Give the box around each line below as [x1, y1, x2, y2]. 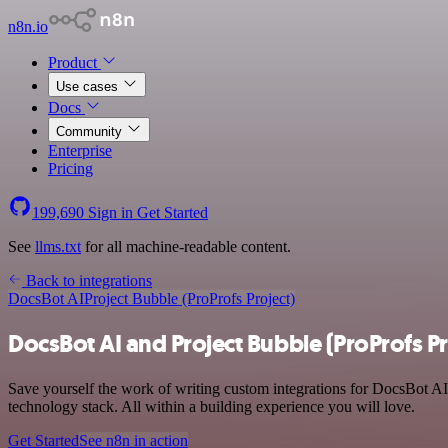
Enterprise [48, 142, 112, 159]
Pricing [48, 160, 93, 177]
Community [56, 124, 126, 139]
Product [48, 54, 101, 71]
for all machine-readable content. [81, 238, 291, 255]
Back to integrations [22, 272, 152, 289]
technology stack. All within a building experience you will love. [8, 397, 415, 415]
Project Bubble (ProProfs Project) [84, 290, 295, 307]
